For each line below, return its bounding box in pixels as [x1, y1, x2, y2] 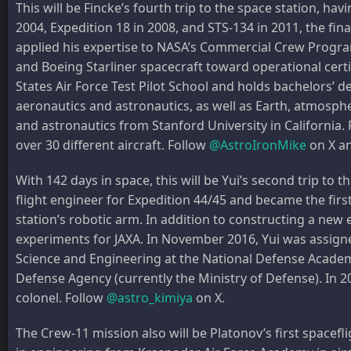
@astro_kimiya [107, 288, 193, 306]
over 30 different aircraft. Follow [16, 136, 209, 154]
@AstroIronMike [209, 136, 306, 154]
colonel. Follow [16, 288, 107, 306]
